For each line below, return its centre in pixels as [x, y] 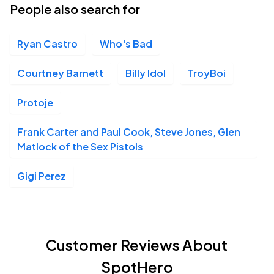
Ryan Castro [47, 44]
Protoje [35, 102]
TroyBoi [207, 73]
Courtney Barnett [60, 73]
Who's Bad [126, 44]
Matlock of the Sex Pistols [80, 146]
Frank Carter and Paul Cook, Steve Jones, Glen [129, 132]
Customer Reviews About [137, 245]
